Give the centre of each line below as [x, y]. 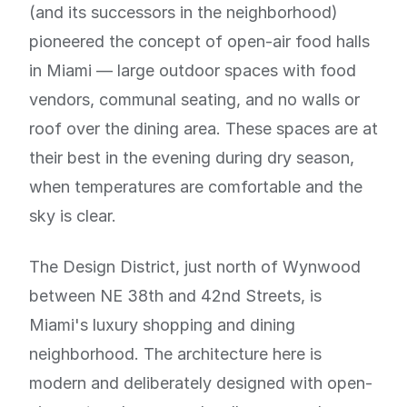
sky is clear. [73, 216]
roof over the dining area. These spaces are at [203, 129]
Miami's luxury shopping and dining [162, 325]
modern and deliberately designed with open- [201, 383]
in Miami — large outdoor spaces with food [193, 70]
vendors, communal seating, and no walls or [194, 99]
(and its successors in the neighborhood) [184, 12]
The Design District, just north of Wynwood [195, 267]
